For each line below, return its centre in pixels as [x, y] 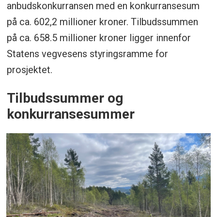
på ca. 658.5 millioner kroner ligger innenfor [99, 38]
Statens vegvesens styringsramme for [87, 54]
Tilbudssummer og [65, 98]
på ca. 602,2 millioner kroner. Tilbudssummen [102, 22]
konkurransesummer [70, 114]
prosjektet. [29, 70]
